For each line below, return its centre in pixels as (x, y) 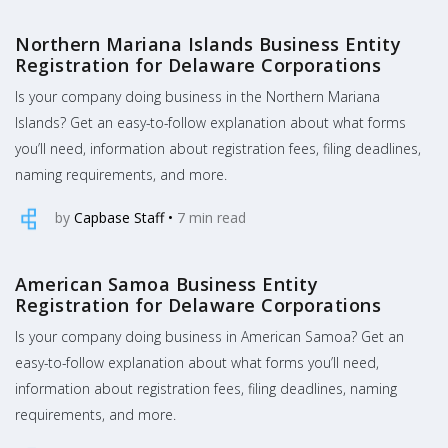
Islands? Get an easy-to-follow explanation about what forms (210, 123)
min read (215, 217)
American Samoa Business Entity (166, 284)
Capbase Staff (119, 217)
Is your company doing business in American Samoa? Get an (209, 337)
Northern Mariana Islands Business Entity (208, 44)
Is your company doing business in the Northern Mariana (197, 97)
